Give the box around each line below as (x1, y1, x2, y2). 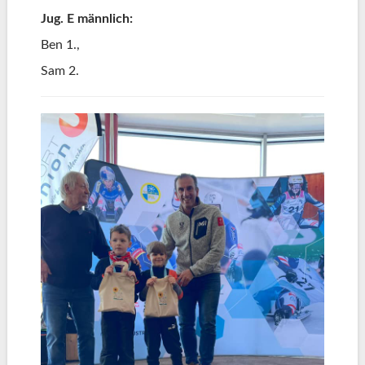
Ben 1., (40, 37, 80, 51)
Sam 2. (40, 64, 86, 77)
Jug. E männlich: (40, 11, 133, 25)
